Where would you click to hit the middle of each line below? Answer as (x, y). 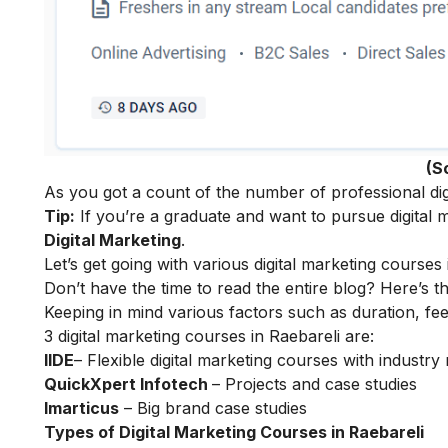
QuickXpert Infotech (128, 384)
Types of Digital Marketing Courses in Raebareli (234, 432)
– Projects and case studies (314, 384)
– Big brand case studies (213, 408)
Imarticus (81, 408)
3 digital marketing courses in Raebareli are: (209, 336)
